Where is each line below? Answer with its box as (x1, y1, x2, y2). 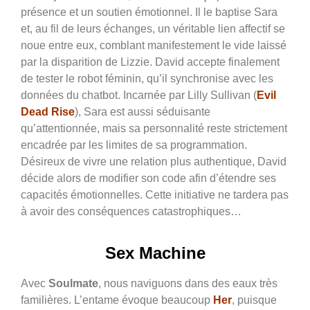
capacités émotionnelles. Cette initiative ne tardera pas (21, 188, 289, 201)
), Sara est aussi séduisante (75, 105, 210, 118)
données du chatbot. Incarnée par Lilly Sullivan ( (21, 89, 257, 101)
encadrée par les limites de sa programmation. (21, 138, 247, 151)
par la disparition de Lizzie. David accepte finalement (21, 55, 280, 68)
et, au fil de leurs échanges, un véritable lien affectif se (21, 22, 285, 35)
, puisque (232, 293, 277, 306)
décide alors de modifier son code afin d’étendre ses (21, 172, 276, 184)
